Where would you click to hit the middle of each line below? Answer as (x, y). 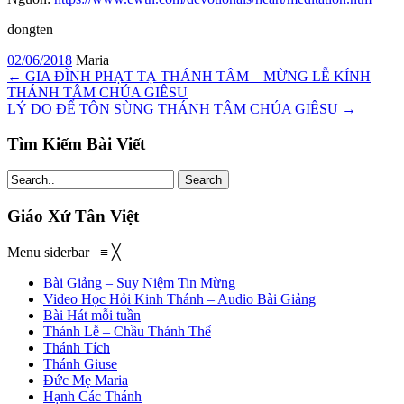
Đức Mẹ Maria (86, 380)
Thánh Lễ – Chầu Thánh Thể (127, 331)
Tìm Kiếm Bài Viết (76, 143)
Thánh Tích (77, 347)
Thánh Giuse (80, 363)
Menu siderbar (54, 252)
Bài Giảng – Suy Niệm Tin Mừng (139, 282)
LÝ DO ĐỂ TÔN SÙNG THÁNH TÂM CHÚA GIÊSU (174, 108)
